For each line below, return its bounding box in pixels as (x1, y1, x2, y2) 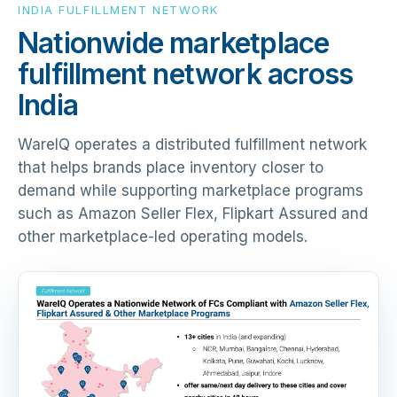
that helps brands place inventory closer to (18, 158, 323, 176)
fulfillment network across (18, 56, 354, 91)
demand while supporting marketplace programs (18, 181, 363, 199)
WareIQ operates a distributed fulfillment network (18, 135, 367, 153)
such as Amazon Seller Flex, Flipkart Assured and (18, 204, 368, 222)
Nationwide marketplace (18, 25, 330, 60)
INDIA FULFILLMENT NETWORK (18, 2, 219, 17)
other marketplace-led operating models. (18, 227, 307, 245)
